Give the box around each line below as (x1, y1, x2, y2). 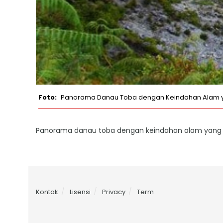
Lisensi (70, 187, 91, 197)
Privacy (102, 187, 125, 197)
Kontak (36, 187, 58, 197)
